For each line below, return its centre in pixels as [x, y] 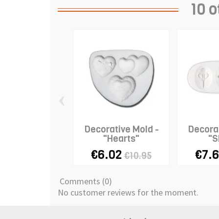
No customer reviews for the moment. [128, 192]
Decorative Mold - [121, 130]
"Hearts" [121, 139]
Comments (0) [85, 181]
